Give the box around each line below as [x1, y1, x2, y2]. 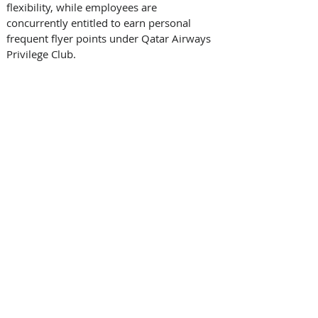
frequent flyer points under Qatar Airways [6, 31, 214, 46]
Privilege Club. [6, 47, 79, 62]
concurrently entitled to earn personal [6, 16, 194, 31]
